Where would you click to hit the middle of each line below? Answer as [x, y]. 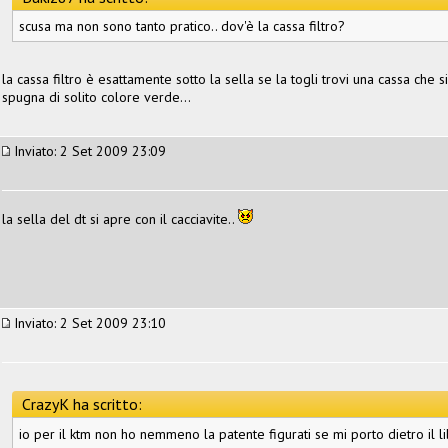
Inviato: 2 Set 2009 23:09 [88, 150]
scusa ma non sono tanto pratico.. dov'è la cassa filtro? [182, 25]
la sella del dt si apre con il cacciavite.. [120, 218]
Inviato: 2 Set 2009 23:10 [88, 322]
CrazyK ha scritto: [82, 403]
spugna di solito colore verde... [96, 96]
